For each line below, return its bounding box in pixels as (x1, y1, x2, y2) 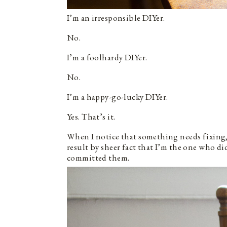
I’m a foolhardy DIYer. (67, 51, 147, 63)
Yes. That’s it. (67, 110, 117, 122)
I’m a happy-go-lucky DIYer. (67, 91, 168, 102)
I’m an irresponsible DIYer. (67, 12, 165, 23)
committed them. (67, 152, 131, 163)
